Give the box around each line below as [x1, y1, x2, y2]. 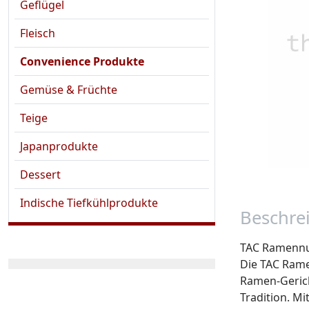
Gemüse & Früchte [20, 82, 117, 97]
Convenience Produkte [20, 54, 144, 69]
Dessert [20, 167, 61, 182]
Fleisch [20, 26, 55, 41]
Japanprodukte [20, 139, 98, 154]
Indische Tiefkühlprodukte [20, 195, 158, 210]
